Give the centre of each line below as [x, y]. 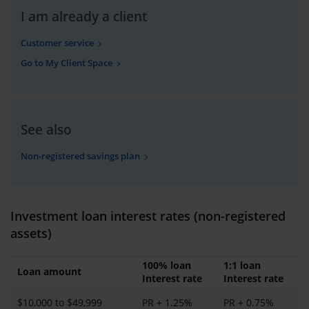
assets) [31, 233]
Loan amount [49, 271]
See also [46, 129]
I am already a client [84, 16]
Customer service [57, 42]
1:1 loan [242, 265]
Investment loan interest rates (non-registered [148, 216]
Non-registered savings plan [80, 156]
